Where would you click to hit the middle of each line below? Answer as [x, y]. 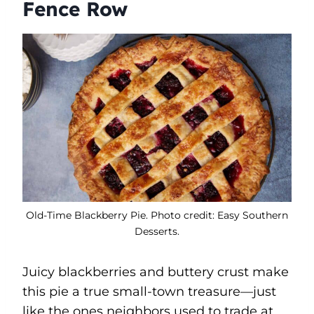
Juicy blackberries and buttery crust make [156, 272]
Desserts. [157, 231]
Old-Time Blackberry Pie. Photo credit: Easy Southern [157, 215]
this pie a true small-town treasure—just [149, 291]
